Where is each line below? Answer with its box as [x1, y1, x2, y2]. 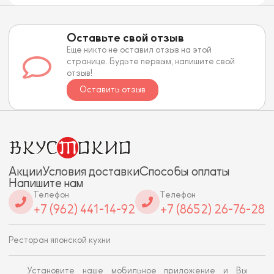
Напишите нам [9, 176, 83, 190]
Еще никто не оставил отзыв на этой [67, 45, 212, 54]
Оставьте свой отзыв [67, 31, 185, 44]
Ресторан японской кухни [9, 235, 111, 245]
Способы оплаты [139, 164, 230, 178]
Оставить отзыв [80, 84, 146, 94]
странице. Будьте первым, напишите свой [67, 56, 235, 66]
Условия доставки [42, 164, 139, 178]
